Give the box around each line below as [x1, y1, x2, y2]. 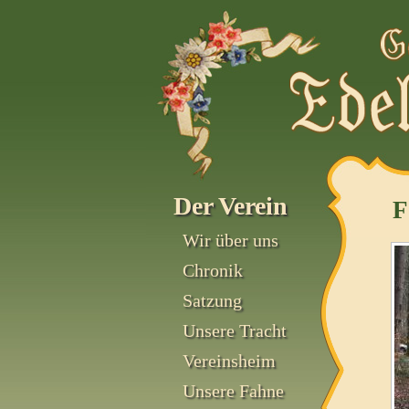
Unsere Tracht [183, 320, 287, 341]
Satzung [183, 290, 242, 310]
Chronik [183, 260, 243, 280]
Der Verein [173, 192, 288, 220]
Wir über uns [183, 230, 278, 250]
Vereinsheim [183, 351, 276, 371]
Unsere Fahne [183, 381, 284, 401]
